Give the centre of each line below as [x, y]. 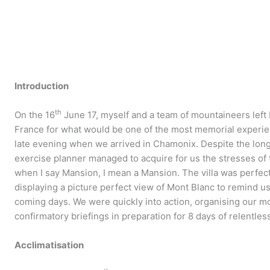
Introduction [42, 86]
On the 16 [35, 115]
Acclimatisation [49, 245]
